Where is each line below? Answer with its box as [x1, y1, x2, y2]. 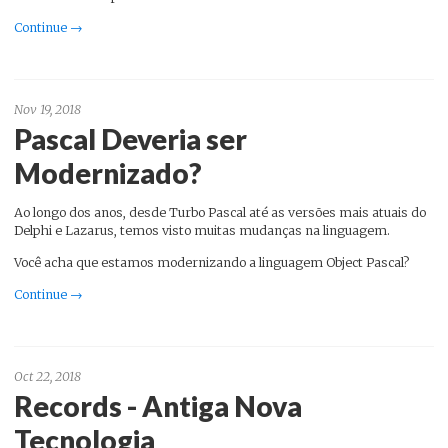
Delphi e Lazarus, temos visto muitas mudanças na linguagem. [14, 223, 390, 239]
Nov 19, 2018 [14, 101, 81, 117]
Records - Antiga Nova [14, 388, 302, 423]
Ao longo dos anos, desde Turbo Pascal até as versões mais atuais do [14, 205, 426, 221]
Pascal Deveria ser [14, 122, 247, 157]
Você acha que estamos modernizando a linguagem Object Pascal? [14, 255, 409, 271]
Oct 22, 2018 [14, 368, 81, 384]
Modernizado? [14, 156, 202, 191]
